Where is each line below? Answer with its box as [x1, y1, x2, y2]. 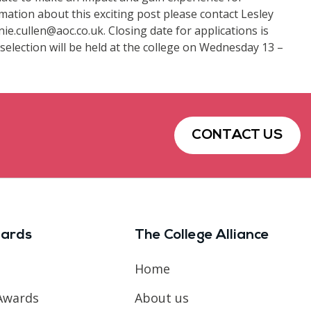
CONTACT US [192, 128, 283, 142]
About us [135, 289, 190, 306]
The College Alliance [135, 228, 270, 242]
